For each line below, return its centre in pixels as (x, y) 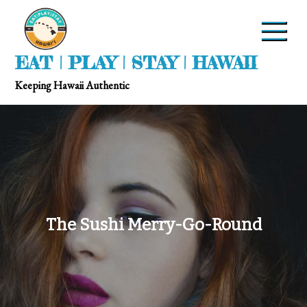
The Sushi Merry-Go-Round (153, 224)
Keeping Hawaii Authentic (73, 85)
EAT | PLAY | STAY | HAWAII (136, 63)
